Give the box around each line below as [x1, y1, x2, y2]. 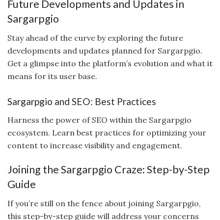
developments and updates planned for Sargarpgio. [7, 45, 202, 55]
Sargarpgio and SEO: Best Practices [7, 96, 156, 108]
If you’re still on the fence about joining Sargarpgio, [7, 198, 201, 209]
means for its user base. [7, 71, 97, 81]
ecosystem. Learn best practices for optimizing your [7, 127, 206, 137]
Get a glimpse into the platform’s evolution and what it [7, 58, 213, 68]
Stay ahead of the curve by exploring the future [7, 32, 183, 43]
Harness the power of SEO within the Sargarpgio [7, 114, 192, 125]
